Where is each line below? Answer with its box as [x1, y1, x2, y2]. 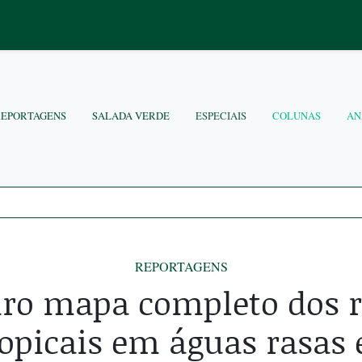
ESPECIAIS [196, 108, 246, 123]
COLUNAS [272, 108, 321, 123]
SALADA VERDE [92, 108, 170, 123]
